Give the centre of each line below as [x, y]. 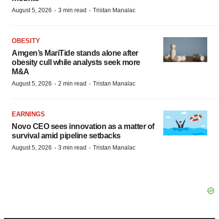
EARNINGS [28, 114]
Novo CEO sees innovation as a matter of [83, 127]
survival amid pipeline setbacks [66, 136]
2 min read [72, 84]
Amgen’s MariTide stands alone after [75, 53]
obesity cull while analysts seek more [76, 63]
